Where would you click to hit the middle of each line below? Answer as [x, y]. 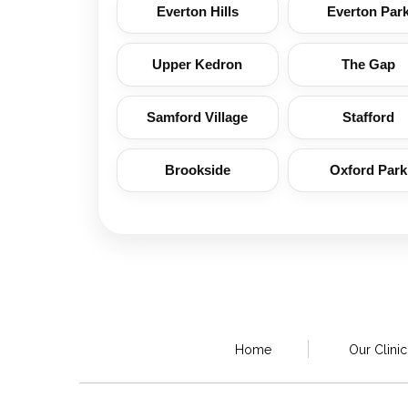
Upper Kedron [198, 64]
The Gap [369, 64]
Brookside [197, 170]
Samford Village [198, 117]
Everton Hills [197, 11]
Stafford [369, 117]
